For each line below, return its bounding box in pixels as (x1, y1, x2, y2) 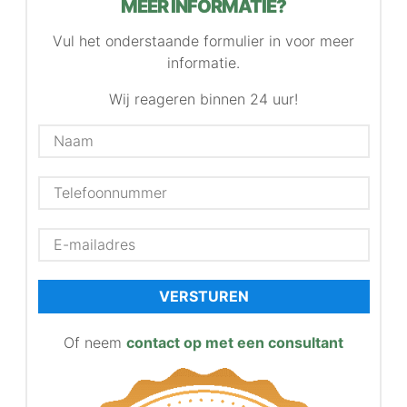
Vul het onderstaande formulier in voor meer (53, 31, 354, 50)
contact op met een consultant (126, 333, 343, 352)
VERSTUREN (158, 287, 249, 305)
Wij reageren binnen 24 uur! (109, 89, 298, 108)
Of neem (64, 333, 126, 352)
